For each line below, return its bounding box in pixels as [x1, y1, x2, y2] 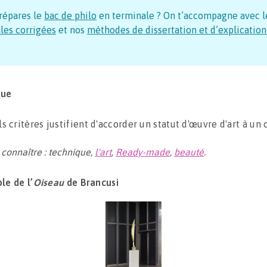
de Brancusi [64, 177, 119, 188]
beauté [174, 147, 204, 157]
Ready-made [116, 147, 170, 157]
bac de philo [44, 10, 97, 21]
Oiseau [33, 177, 64, 188]
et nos [56, 24, 85, 35]
